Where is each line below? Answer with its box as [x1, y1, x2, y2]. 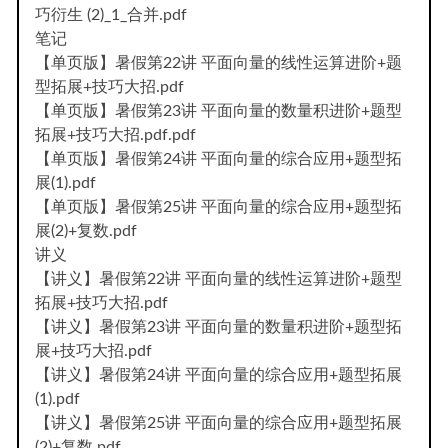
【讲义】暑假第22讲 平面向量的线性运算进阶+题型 [35, 270, 402, 287]
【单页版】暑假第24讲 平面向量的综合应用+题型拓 [35, 150, 402, 167]
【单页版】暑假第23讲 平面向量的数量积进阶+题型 [35, 102, 402, 119]
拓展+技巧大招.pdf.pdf [35, 126, 196, 143]
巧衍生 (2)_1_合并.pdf [35, 6, 187, 23]
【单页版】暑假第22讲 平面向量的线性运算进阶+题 [35, 54, 402, 71]
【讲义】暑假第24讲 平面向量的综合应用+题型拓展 [35, 366, 402, 383]
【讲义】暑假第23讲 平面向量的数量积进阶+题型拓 [35, 318, 402, 335]
